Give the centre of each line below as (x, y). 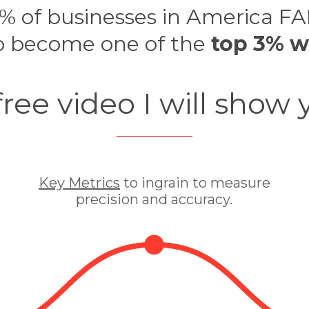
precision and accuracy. (154, 199)
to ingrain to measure (195, 183)
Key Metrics (79, 183)
